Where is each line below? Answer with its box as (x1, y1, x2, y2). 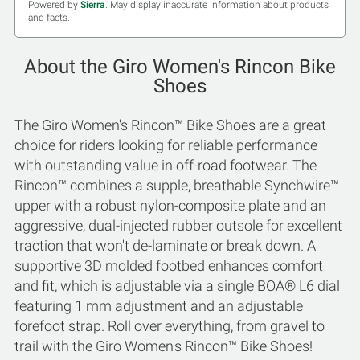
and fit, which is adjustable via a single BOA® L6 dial (14, 277, 340, 294)
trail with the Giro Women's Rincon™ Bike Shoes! (14, 337, 313, 354)
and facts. (28, 12, 70, 23)
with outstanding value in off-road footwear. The (14, 157, 317, 174)
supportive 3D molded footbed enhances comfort (14, 257, 323, 274)
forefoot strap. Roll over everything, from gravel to (14, 317, 325, 334)
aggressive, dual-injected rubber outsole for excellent (14, 217, 342, 234)
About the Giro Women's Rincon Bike (24, 55, 336, 78)
